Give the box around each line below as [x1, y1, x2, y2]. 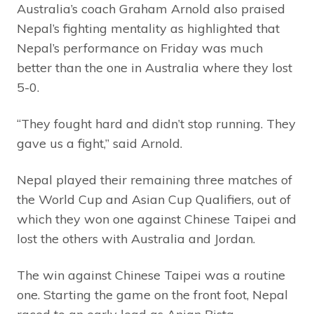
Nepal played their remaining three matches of [17, 172, 292, 189]
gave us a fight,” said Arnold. [17, 135, 182, 152]
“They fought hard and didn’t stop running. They [17, 116, 296, 132]
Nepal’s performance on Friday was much [17, 40, 263, 57]
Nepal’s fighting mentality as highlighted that [17, 20, 280, 37]
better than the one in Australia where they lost [17, 60, 292, 76]
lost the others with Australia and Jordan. [17, 231, 255, 247]
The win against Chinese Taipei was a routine [17, 267, 285, 284]
